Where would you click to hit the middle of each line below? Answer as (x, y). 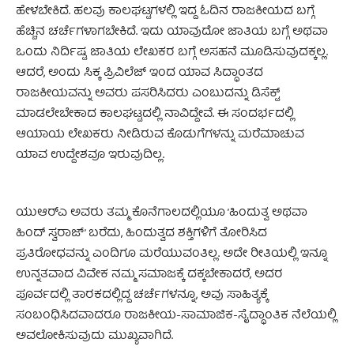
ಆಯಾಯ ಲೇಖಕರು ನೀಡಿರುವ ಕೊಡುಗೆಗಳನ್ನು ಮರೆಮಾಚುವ (160, 135)
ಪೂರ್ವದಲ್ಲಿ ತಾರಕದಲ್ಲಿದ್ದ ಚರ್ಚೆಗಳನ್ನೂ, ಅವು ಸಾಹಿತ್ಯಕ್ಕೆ (142, 295)
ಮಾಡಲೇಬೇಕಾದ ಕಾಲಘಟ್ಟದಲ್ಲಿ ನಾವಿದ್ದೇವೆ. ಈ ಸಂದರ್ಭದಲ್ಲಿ (155, 114)
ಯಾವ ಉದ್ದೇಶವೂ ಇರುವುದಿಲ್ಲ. (90, 155)
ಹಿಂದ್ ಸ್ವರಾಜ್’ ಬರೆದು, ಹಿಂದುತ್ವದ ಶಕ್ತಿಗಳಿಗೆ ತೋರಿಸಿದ (141, 233)
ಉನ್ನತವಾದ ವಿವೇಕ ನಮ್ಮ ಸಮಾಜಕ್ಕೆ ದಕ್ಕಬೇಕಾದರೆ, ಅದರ (149, 275)
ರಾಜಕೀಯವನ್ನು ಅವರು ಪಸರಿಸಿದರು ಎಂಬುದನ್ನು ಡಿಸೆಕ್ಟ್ (148, 94)
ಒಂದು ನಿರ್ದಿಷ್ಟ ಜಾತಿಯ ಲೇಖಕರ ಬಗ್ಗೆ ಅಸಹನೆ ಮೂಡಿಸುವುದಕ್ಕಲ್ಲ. (172, 53)
